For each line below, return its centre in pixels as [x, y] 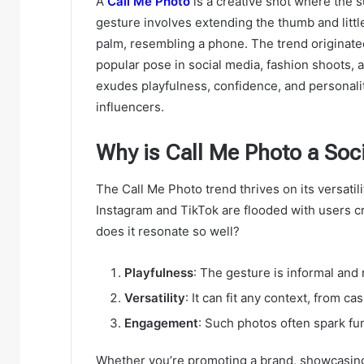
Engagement [161, 323]
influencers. [130, 106]
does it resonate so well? [168, 232]
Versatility [155, 298]
